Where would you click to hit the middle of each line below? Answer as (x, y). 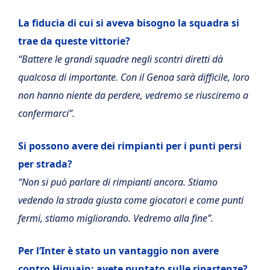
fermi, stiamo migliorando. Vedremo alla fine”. (116, 218)
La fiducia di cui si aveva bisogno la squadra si (129, 23)
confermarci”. (46, 113)
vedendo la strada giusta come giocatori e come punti (131, 200)
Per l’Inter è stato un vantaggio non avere (118, 251)
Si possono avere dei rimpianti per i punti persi (130, 146)
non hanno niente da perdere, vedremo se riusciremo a (133, 95)
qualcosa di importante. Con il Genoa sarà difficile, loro (134, 77)
